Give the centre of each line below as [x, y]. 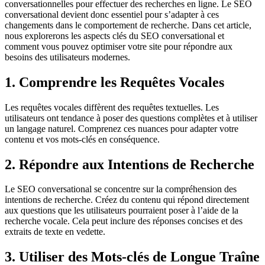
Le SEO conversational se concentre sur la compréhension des [121, 189]
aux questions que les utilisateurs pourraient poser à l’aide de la [122, 211]
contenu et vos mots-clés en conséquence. [82, 139]
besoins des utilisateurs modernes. [67, 57]
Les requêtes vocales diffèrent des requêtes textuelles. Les [112, 107]
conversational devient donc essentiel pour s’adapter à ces [112, 14]
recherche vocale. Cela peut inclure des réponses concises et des [124, 221]
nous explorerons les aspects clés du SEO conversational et [114, 35]
